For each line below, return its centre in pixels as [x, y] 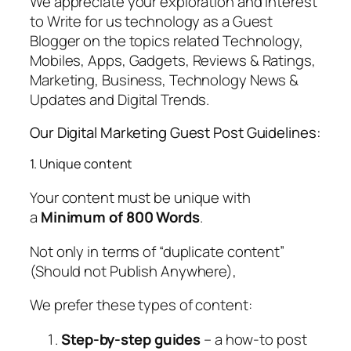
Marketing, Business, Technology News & [165, 80]
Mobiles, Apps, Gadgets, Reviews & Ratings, [173, 61]
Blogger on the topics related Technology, [166, 41]
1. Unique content [81, 164]
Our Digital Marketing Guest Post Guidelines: [175, 132]
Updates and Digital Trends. [120, 100]
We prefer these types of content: [141, 305]
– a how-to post [254, 339]
